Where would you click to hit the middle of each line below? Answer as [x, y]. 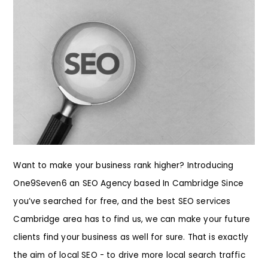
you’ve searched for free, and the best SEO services [122, 201]
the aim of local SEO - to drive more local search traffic [129, 255]
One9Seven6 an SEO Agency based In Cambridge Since [129, 183]
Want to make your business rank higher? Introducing [124, 165]
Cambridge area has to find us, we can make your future [132, 219]
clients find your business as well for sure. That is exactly [131, 237]
